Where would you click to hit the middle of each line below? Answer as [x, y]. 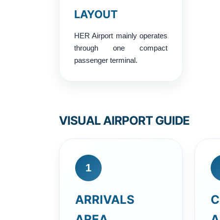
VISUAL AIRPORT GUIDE [124, 120]
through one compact [121, 48]
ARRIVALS [105, 199]
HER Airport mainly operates [121, 35]
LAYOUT [96, 14]
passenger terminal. [106, 60]
